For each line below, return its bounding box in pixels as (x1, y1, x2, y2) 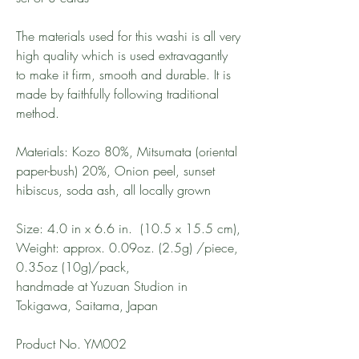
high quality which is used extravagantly (16, 46, 228, 64)
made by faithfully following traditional (16, 85, 219, 103)
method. (16, 104, 59, 122)
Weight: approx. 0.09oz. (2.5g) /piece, (16, 239, 238, 256)
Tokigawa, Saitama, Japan (16, 296, 158, 314)
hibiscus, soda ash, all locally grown (16, 181, 211, 199)
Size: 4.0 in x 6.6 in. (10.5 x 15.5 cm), (16, 220, 240, 237)
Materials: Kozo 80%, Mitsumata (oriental (16, 143, 237, 160)
